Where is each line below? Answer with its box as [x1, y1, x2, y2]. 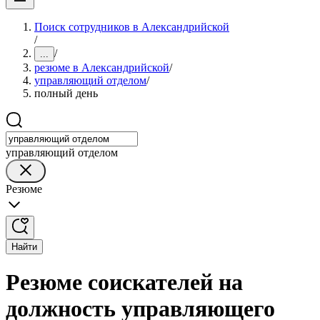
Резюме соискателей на [6, 269, 243, 296]
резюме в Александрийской [34, 61, 169, 74]
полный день [34, 87, 98, 99]
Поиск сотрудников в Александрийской [34, 21, 229, 33]
